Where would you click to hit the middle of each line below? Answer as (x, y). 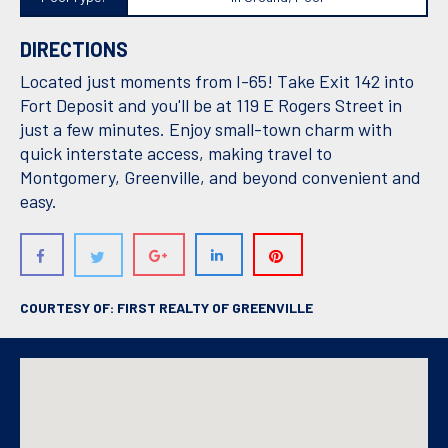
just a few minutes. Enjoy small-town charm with (206, 129)
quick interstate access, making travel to (176, 153)
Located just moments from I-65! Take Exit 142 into (217, 81)
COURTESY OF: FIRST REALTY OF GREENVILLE (166, 308)
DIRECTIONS (74, 49)
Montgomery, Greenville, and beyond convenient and (220, 177)
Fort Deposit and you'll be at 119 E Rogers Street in (211, 105)
